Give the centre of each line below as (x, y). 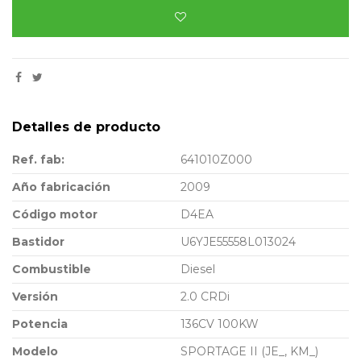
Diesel (198, 269)
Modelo (35, 351)
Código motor (55, 214)
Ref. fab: (38, 159)
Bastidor (38, 241)
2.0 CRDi (205, 296)
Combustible (52, 269)
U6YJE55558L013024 (238, 241)
